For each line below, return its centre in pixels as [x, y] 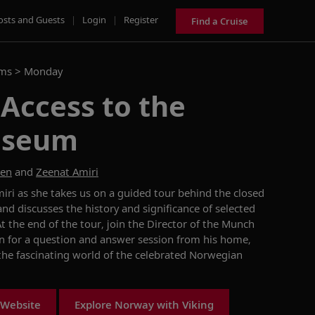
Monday [43, 71]
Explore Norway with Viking [144, 304]
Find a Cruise [220, 21]
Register [141, 19]
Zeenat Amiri [67, 172]
